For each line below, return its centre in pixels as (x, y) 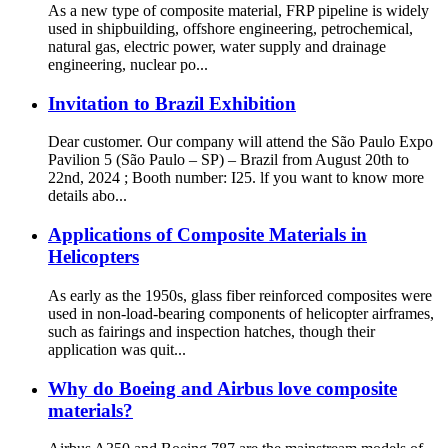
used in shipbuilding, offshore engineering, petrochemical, (230, 28)
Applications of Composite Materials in (207, 235)
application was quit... (117, 349)
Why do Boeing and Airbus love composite (222, 388)
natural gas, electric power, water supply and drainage (217, 46)
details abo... (87, 196)
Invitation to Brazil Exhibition (172, 103)
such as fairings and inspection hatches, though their (211, 331)
